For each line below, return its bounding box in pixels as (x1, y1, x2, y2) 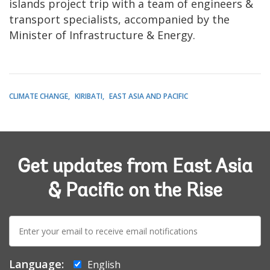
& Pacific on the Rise (48, 182, 222, 202)
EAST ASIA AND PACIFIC (109, 91, 188, 102)
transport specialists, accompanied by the (9, 12, 230, 27)
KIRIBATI (75, 91, 102, 102)
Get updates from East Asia (17, 158, 253, 178)
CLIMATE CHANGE (9, 91, 68, 102)
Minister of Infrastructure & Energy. (9, 28, 195, 43)
